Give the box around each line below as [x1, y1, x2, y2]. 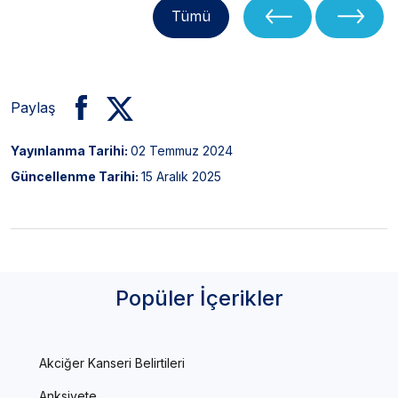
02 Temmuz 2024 [131, 143, 233, 159]
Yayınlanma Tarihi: [11, 143, 131, 159]
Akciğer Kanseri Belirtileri [39, 355, 185, 371]
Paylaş [11, 99, 55, 117]
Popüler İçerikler [115, 285, 283, 312]
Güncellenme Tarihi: [11, 169, 141, 185]
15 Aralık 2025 [141, 169, 221, 185]
